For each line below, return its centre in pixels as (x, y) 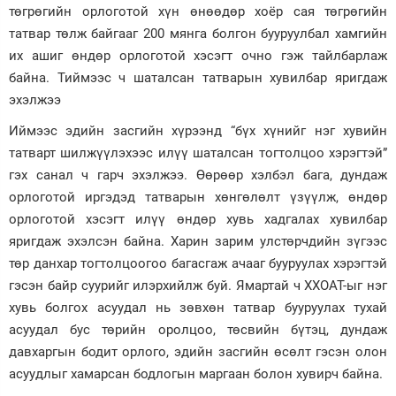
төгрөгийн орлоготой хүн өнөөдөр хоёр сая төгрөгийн (198, 11)
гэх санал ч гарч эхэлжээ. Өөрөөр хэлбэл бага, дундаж (198, 175)
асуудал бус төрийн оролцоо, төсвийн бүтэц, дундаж (198, 330)
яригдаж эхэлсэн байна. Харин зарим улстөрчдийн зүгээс (198, 241)
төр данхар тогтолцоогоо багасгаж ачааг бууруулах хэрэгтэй (198, 263)
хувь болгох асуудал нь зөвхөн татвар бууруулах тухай (198, 308)
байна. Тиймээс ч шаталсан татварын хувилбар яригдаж (198, 78)
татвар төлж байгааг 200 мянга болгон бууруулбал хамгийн (198, 34)
